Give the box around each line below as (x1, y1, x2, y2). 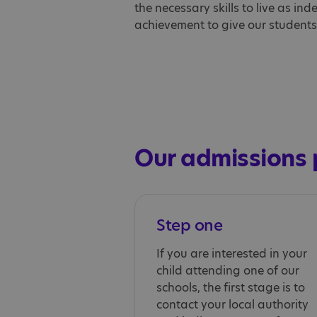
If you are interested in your (156, 246, 307, 262)
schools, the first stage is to (156, 279, 305, 296)
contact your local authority (156, 296, 309, 313)
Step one (156, 214, 222, 236)
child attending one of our (156, 263, 299, 279)
